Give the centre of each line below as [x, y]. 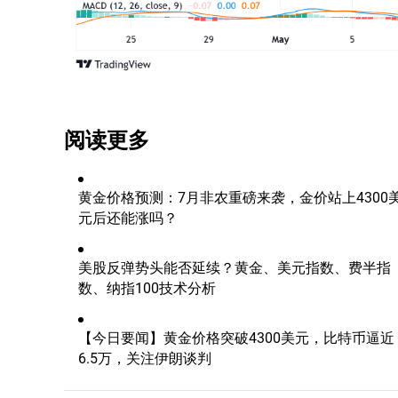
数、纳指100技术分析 [147, 287]
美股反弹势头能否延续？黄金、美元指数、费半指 [235, 267]
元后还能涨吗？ [128, 217]
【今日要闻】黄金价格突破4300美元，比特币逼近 [236, 337]
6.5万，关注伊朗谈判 [145, 357]
